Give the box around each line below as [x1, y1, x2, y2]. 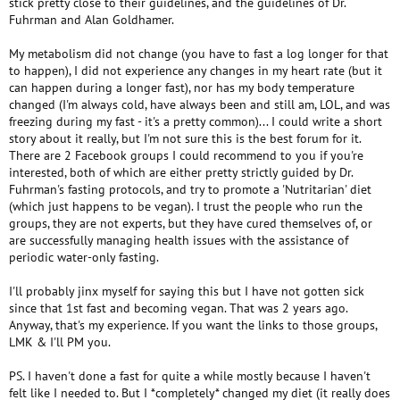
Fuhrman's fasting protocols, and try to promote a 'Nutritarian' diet [9, 181, 371, 197]
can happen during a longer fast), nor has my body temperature [9, 79, 354, 96]
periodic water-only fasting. [9, 249, 159, 265]
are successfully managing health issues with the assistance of [9, 232, 348, 248]
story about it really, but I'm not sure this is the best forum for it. [9, 130, 361, 146]
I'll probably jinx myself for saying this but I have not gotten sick [9, 283, 364, 299]
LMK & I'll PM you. [9, 334, 111, 350]
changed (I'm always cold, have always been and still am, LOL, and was [9, 96, 390, 112]
